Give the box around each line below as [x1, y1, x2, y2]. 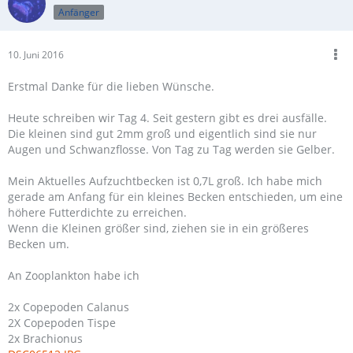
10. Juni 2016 [8, 48, 64, 61]
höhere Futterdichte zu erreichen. [8, 205, 187, 220]
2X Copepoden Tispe [8, 315, 116, 330]
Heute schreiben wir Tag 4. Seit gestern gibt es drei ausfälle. [8, 110, 327, 125]
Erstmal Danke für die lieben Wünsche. [8, 79, 214, 94]
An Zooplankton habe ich [8, 268, 139, 283]
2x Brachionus [8, 331, 83, 346]
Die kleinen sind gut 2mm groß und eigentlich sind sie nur [8, 126, 317, 141]
